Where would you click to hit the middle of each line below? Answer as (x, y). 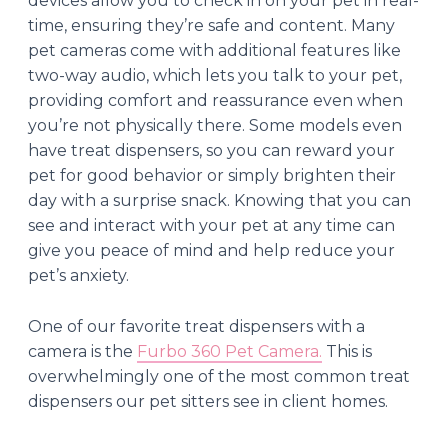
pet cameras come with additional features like (214, 50)
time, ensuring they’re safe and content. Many (211, 25)
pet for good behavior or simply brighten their (212, 175)
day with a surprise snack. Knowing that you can (219, 200)
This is (347, 351)
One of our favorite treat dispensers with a (196, 326)
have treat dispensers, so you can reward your (211, 150)
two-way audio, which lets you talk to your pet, (215, 75)
